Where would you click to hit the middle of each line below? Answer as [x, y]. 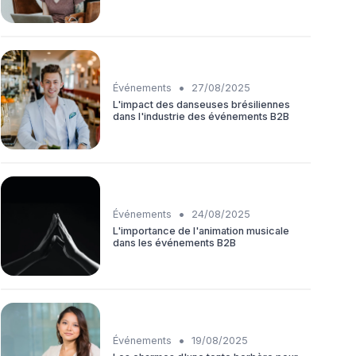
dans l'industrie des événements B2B [201, 116]
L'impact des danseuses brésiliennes [201, 104]
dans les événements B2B [174, 242]
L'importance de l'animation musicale [201, 230]
